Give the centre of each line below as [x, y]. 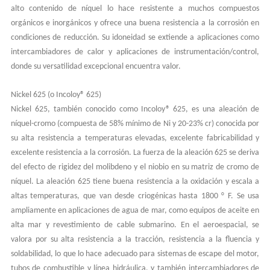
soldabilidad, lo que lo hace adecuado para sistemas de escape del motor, [135, 254]
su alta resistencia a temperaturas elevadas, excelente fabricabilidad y [135, 138]
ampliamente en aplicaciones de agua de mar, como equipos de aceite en [135, 210]
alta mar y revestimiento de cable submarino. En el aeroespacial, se [135, 225]
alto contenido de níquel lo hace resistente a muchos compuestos [135, 8]
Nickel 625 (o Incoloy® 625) [56, 95]
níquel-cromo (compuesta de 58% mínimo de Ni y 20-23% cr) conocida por [135, 124]
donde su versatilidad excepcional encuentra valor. [96, 66]
